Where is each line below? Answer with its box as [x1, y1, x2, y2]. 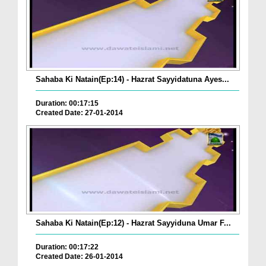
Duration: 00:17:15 [36, 99, 99, 107]
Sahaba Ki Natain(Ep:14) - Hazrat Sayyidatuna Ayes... [36, 74, 229, 84]
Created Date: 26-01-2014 [36, 252, 123, 261]
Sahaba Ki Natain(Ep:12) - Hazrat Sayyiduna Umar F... [36, 218, 231, 228]
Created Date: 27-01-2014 [36, 108, 123, 117]
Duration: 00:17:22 [36, 243, 99, 252]
